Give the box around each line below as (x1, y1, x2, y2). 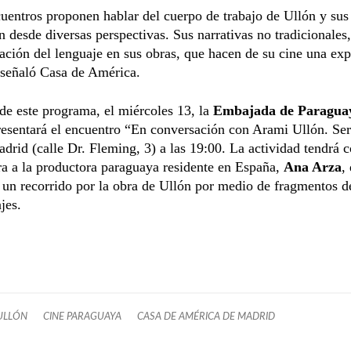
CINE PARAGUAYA (43, 311, 121, 321)
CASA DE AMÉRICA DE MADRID (137, 311, 275, 321)
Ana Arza (284, 158, 342, 175)
